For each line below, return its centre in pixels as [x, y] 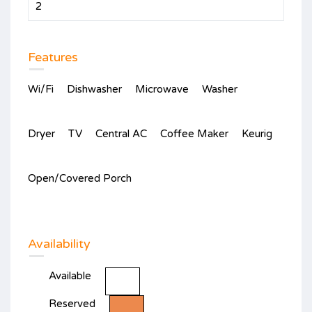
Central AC [121, 133]
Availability [59, 243]
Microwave [162, 89]
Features [53, 57]
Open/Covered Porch [80, 178]
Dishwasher [94, 89]
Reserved [72, 303]
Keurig [257, 133]
